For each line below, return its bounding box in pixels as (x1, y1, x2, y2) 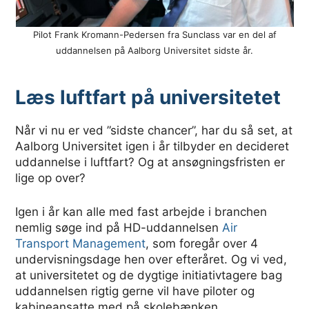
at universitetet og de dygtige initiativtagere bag (15, 268, 283, 282)
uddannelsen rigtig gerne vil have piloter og (15, 283, 255, 298)
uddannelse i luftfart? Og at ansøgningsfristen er (15, 155, 286, 170)
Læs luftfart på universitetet (15, 86, 281, 110)
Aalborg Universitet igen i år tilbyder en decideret (15, 139, 290, 154)
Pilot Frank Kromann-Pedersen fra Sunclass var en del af (32, 29, 277, 41)
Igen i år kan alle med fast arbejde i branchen (15, 204, 268, 219)
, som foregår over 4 (146, 236, 259, 250)
